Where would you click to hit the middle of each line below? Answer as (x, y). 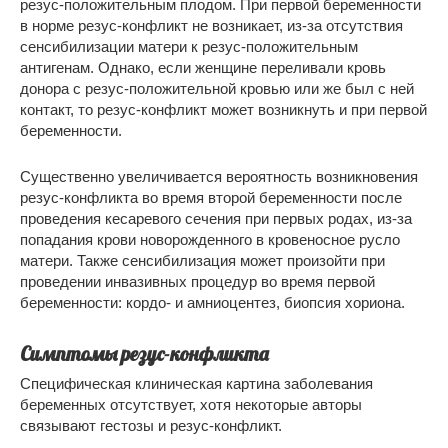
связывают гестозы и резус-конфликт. (151, 426)
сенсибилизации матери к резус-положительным (189, 47)
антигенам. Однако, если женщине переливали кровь (203, 68)
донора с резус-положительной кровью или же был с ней (217, 89)
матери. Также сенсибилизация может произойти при (202, 261)
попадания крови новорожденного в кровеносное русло (210, 240)
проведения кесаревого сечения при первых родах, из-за (216, 219)
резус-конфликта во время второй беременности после (211, 198)
